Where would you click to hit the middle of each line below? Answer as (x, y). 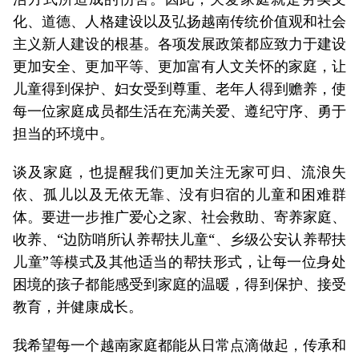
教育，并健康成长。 (78, 307)
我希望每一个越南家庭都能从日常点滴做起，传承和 (179, 345)
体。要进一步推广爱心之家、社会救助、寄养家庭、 (179, 217)
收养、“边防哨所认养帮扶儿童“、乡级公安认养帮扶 (179, 239)
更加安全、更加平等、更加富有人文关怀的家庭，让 (179, 66)
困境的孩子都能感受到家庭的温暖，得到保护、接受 (179, 284)
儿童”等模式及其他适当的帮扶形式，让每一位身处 (179, 262)
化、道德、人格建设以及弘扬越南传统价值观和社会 (179, 21)
